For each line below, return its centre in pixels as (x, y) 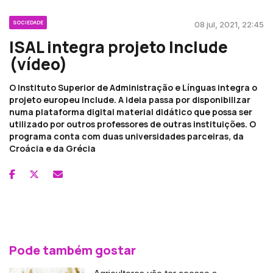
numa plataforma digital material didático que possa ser (131, 112)
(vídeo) (38, 64)
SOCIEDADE (28, 22)
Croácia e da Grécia (52, 148)
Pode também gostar (73, 250)
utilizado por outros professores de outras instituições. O (133, 124)
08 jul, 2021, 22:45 (229, 24)
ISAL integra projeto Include (119, 47)
